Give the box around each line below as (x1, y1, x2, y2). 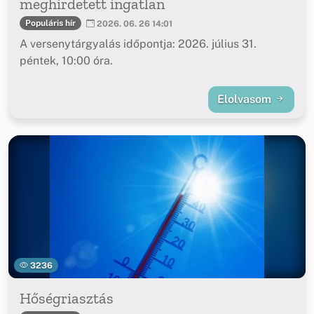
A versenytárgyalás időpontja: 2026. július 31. (20, 37, 257, 51)
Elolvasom (217, 93, 274, 107)
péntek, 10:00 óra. (20, 54, 113, 68)
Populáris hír (25, 18, 76, 28)
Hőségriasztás (20, 289, 114, 308)
